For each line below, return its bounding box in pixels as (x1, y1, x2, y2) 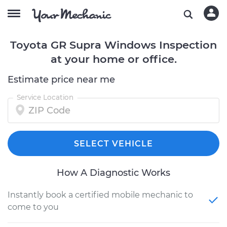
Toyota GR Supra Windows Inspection (10, 39, 217, 51)
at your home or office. (50, 53, 177, 65)
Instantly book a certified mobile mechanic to (8, 190, 193, 200)
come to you (8, 202, 59, 212)
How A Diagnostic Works (57, 167, 170, 178)
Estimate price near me (8, 74, 115, 85)
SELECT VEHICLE (74, 139, 153, 148)
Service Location (16, 93, 74, 102)
